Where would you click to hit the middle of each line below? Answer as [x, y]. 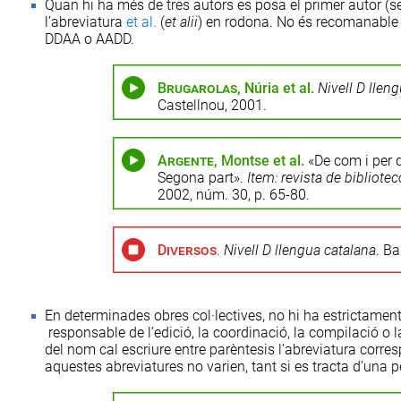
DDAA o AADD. [90, 39]
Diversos [187, 250]
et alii [181, 22]
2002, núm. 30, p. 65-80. [233, 195]
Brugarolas [197, 88]
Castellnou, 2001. [212, 105]
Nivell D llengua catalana [299, 250]
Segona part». [202, 178]
